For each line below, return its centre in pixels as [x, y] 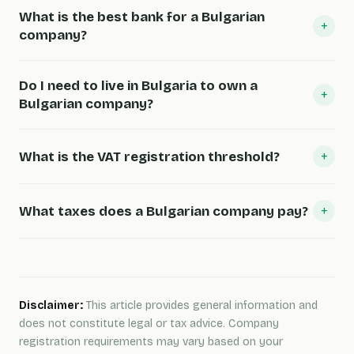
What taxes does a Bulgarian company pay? [164, 211]
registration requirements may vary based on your [151, 342]
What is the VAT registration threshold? [149, 156]
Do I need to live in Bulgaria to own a [138, 86]
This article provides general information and [200, 305]
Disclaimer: [51, 305]
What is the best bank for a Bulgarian [142, 17]
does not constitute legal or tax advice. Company [149, 324]
